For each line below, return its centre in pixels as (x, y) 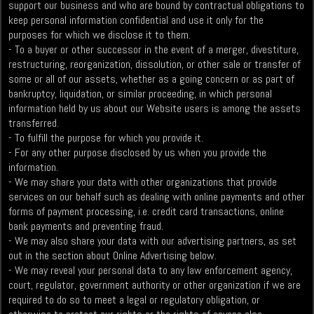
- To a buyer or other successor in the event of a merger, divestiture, (154, 50)
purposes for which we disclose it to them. (100, 35)
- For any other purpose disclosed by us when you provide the (138, 153)
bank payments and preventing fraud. (86, 226)
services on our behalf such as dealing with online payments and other (157, 197)
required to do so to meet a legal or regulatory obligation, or (135, 300)
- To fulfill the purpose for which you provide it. (106, 138)
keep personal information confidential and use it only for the (136, 20)
